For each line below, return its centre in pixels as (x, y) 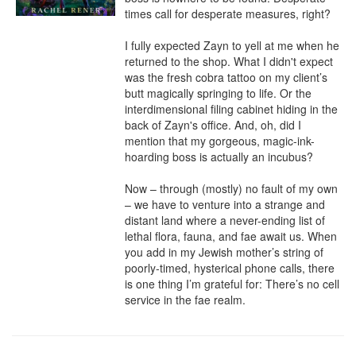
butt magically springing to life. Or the (218, 93)
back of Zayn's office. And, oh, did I (213, 125)
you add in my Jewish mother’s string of (224, 252)
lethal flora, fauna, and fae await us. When (231, 236)
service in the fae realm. (185, 300)
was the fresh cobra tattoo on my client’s (226, 77)
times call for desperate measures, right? (228, 14)
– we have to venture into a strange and (225, 204)
